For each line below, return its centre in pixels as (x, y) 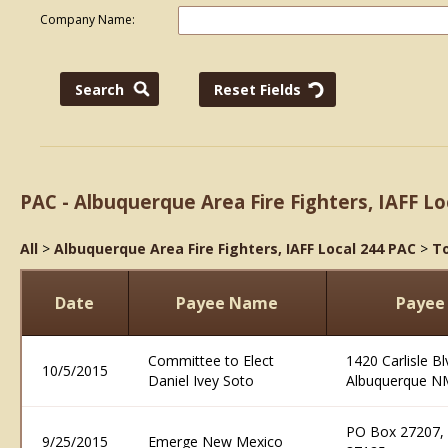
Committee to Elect (211, 360)
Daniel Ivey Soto (201, 380)
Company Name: (87, 19)
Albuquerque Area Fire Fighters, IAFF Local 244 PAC (235, 248)
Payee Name (227, 303)
